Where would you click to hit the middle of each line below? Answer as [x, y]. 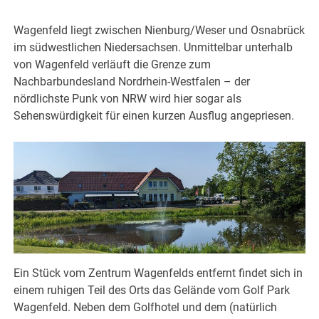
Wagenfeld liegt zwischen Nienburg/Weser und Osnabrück [159, 30]
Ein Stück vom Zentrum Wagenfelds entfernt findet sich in [158, 273]
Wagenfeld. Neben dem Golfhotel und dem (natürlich [146, 307]
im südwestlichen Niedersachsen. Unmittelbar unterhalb [153, 47]
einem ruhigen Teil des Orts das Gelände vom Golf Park [152, 290]
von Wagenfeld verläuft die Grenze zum [113, 64]
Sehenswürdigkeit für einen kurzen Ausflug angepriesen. [154, 115]
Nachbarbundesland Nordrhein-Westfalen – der [132, 81]
